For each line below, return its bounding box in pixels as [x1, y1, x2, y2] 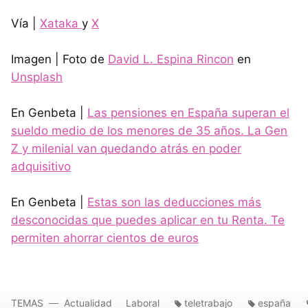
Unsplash [11, 69, 63, 84]
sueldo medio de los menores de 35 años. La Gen [11, 123, 287, 137]
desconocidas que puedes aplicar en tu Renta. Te [11, 212, 285, 227]
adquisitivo [11, 159, 71, 173]
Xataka [40, 16, 82, 30]
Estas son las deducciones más [87, 195, 261, 209]
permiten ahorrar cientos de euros [11, 230, 199, 245]
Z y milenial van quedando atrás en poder [11, 141, 241, 155]
